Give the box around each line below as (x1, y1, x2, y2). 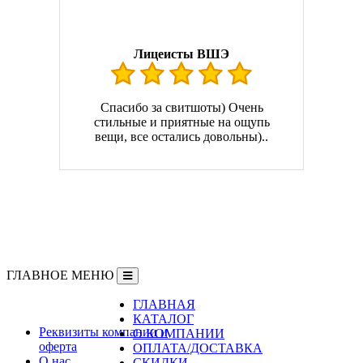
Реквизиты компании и (39, 324, 168, 339)
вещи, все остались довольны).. (95, 129, 268, 143)
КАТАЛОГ (133, 311, 194, 326)
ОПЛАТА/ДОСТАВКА (133, 340, 263, 355)
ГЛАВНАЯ (133, 297, 195, 311)
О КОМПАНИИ (133, 326, 224, 340)
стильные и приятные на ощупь (93, 114, 270, 129)
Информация (6, 298, 69, 311)
